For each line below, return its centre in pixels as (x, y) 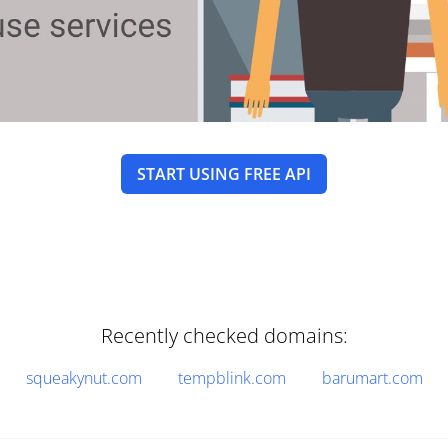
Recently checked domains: (224, 335)
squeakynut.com (84, 378)
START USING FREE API (224, 174)
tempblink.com (232, 378)
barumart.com (372, 378)
